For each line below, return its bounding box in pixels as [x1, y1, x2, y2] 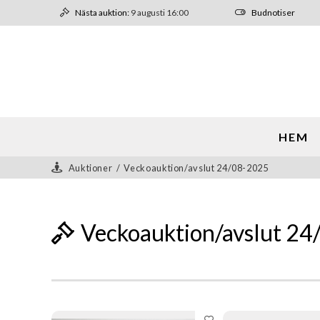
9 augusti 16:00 [130, 7, 189, 18]
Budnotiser [251, 7, 295, 18]
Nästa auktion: [74, 7, 129, 18]
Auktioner [68, 161, 113, 174]
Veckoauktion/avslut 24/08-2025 [124, 161, 269, 174]
